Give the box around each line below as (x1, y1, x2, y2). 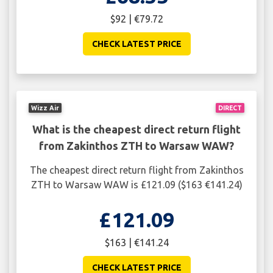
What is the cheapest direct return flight (32, 122, 241, 135)
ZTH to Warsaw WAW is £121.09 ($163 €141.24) (30, 179, 243, 190)
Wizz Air (31, 104, 60, 112)
